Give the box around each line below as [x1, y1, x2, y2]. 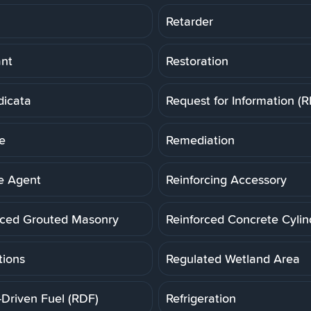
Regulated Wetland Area [166, 249, 300, 267]
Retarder [166, 12, 213, 30]
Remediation [166, 131, 235, 149]
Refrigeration [166, 289, 236, 307]
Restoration [166, 51, 228, 69]
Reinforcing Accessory [166, 170, 287, 188]
